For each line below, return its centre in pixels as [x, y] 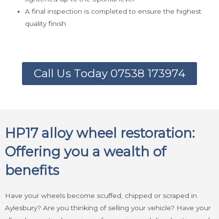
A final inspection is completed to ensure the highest [113, 11]
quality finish [46, 23]
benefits [32, 171]
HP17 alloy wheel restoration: [100, 133]
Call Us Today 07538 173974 [109, 74]
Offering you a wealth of [86, 152]
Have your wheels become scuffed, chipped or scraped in [101, 196]
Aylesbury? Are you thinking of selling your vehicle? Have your [108, 208]
